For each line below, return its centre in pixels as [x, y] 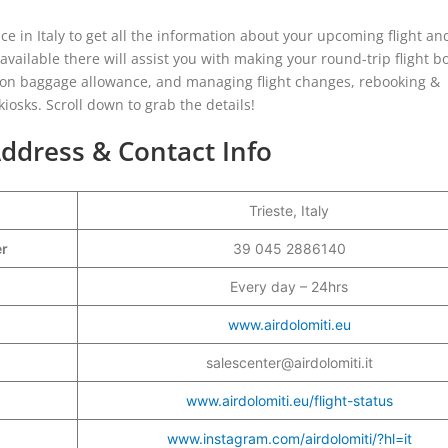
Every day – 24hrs [289, 286]
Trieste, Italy [289, 210]
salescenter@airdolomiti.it [289, 362]
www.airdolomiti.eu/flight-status [289, 400]
